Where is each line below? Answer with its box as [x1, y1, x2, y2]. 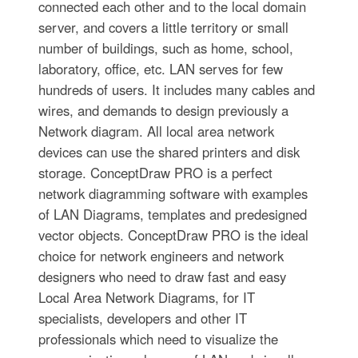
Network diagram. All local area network [38, 121, 274, 141]
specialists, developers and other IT [38, 308, 247, 328]
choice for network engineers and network [38, 245, 284, 265]
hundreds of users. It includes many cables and [38, 79, 315, 99]
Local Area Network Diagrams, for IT [38, 287, 255, 307]
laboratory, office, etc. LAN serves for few [38, 58, 283, 78]
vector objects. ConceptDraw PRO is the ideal [38, 225, 308, 245]
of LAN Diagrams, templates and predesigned [38, 204, 307, 224]
